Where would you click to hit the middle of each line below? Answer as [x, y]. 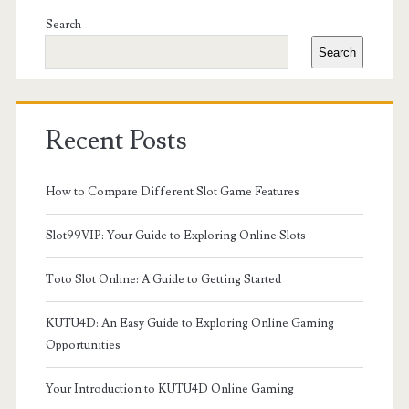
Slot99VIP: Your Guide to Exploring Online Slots [175, 235]
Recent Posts [116, 140]
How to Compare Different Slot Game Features [172, 191]
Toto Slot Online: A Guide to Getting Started [163, 279]
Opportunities [83, 345]
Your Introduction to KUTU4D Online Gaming [169, 388]
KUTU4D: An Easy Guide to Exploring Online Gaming [189, 323]
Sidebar [76, 35]
